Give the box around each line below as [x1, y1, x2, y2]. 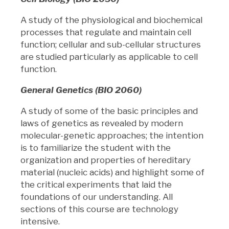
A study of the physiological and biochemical [20, 14, 202, 25]
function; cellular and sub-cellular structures [20, 39, 201, 50]
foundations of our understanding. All [20, 191, 173, 202]
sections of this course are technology [20, 203, 178, 214]
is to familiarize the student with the [20, 142, 171, 153]
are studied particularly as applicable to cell [20, 51, 198, 62]
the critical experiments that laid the [20, 179, 172, 190]
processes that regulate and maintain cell [20, 27, 191, 37]
